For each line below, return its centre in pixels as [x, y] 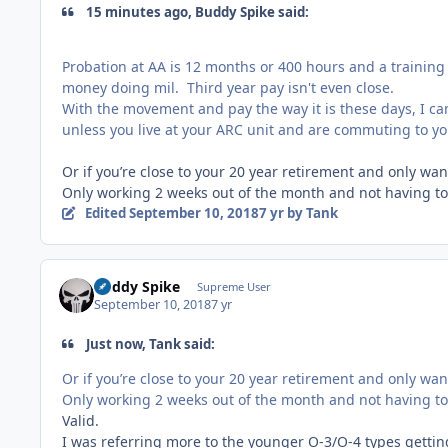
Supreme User [233, 287]
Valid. [80, 420]
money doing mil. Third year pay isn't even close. [232, 87]
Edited [106, 212]
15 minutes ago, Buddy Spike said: [196, 11]
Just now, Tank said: [149, 344]
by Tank [310, 212]
